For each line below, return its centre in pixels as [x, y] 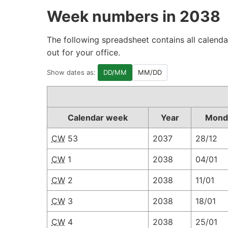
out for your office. [83, 52]
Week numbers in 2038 [134, 16]
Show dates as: [71, 72]
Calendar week [98, 118]
